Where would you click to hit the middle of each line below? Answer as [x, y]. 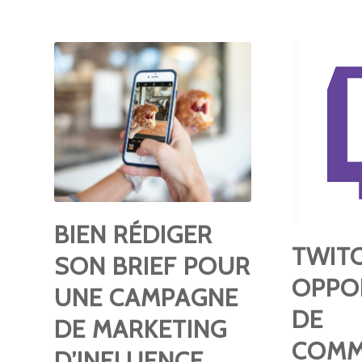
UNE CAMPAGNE [146, 297]
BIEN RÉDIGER [133, 234]
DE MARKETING [141, 329]
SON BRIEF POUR [152, 266]
